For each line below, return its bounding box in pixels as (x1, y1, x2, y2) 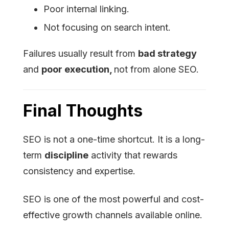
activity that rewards (88, 150, 177, 161)
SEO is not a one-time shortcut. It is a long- (23, 134, 205, 145)
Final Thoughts (23, 101, 143, 121)
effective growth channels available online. (23, 210, 205, 221)
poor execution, (41, 64, 114, 75)
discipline (44, 150, 88, 161)
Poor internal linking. (43, 4, 129, 15)
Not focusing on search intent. (43, 22, 171, 33)
